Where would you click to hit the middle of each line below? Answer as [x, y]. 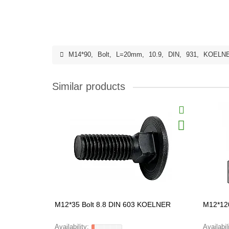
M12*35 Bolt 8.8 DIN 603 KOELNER [113, 204]
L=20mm [129, 55]
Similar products [89, 86]
